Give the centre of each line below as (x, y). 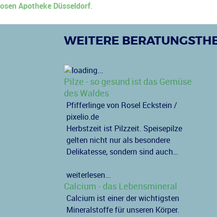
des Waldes (86, 94)
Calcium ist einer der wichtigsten (123, 199)
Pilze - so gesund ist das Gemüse (128, 82)
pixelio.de (82, 117)
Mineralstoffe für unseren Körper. (123, 210)
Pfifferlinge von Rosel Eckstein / (122, 106)
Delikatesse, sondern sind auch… (122, 152)
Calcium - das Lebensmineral (120, 187)
